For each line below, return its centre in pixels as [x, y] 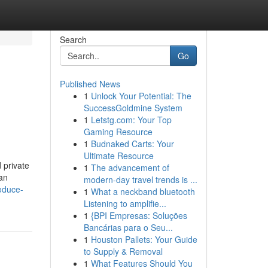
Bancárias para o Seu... [128, 227]
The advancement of [130, 167]
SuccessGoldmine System [133, 108]
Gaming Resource [118, 132]
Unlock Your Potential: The [141, 96]
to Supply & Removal [123, 251]
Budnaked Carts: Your [132, 144]
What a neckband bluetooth [143, 191]
